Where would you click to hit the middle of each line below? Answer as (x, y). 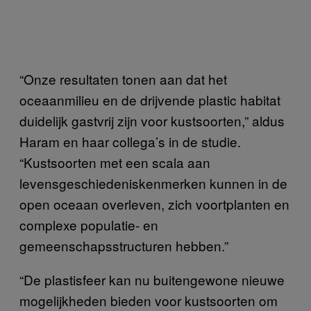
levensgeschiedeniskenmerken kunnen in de (153, 183)
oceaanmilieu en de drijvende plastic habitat (150, 99)
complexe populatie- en (89, 224)
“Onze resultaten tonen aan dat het (123, 78)
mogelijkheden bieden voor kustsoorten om (149, 300)
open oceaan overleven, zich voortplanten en (154, 203)
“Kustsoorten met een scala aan (115, 162)
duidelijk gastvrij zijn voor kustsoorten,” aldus (152, 120)
